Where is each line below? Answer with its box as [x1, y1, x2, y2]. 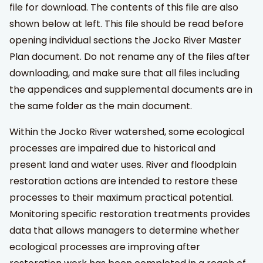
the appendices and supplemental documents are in [9, 82, 252, 96]
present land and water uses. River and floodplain [9, 157, 237, 171]
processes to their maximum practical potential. [9, 190, 233, 204]
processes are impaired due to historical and [9, 141, 215, 155]
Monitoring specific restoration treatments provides [9, 207, 250, 221]
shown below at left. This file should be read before [9, 16, 244, 31]
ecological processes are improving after [9, 240, 200, 254]
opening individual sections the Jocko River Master [9, 33, 241, 47]
